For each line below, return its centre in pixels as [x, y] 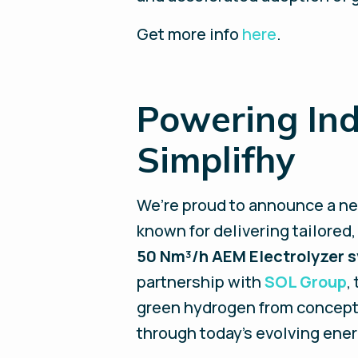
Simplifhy [216, 159]
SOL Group [306, 282]
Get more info [190, 34]
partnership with [201, 282]
